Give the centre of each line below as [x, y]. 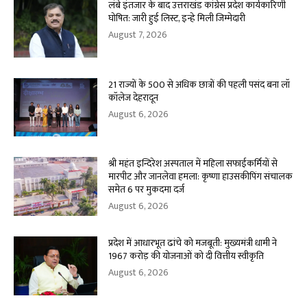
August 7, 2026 [138, 35]
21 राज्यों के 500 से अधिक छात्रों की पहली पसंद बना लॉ [199, 84]
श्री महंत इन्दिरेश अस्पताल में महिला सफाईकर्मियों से [193, 164]
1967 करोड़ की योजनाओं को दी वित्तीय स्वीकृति [186, 256]
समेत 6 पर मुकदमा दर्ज [147, 190]
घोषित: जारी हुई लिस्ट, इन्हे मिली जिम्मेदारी [177, 19]
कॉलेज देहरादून [134, 97]
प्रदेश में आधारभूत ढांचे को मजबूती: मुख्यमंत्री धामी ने [193, 243]
